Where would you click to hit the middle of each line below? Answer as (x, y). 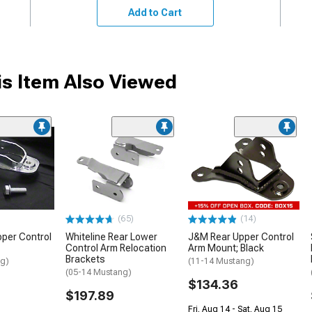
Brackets (85, 259)
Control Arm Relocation (116, 248)
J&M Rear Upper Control (241, 237)
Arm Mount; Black (226, 248)
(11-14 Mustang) (221, 262)
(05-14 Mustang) (99, 273)
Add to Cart (155, 12)
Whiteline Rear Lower (111, 237)
